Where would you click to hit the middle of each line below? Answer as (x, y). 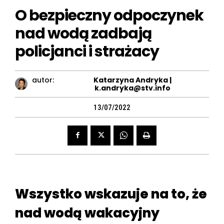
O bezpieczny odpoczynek (109, 15)
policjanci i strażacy (87, 51)
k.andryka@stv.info (132, 88)
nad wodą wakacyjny (87, 213)
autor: (43, 80)
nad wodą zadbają (83, 33)
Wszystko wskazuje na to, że (111, 194)
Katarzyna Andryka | (132, 80)
